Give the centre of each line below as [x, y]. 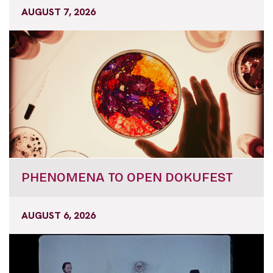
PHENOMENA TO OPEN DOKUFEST [127, 177]
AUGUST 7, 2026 [58, 12]
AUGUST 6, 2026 [58, 215]
